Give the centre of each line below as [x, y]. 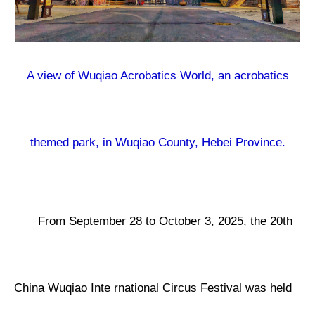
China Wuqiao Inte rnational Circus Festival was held [153, 288]
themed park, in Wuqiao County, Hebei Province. [157, 143]
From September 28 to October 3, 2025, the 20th [166, 221]
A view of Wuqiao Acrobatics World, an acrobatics [157, 76]
